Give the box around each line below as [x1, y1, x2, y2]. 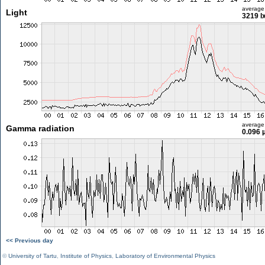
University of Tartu [8, 253, 57, 259]
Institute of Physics [60, 253, 112, 259]
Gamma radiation [5, 124, 75, 133]
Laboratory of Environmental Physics [115, 253, 215, 259]
